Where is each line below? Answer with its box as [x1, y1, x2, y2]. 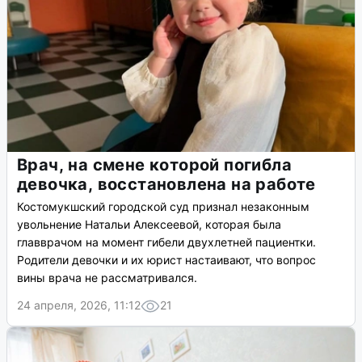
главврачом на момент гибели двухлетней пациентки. [17, 235, 316, 250]
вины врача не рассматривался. [17, 271, 197, 285]
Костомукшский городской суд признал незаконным [17, 200, 309, 214]
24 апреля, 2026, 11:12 [17, 298, 141, 313]
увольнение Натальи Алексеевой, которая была [17, 217, 281, 232]
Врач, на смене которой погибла [17, 155, 292, 175]
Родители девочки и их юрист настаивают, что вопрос [17, 253, 316, 267]
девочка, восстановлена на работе [17, 175, 316, 195]
